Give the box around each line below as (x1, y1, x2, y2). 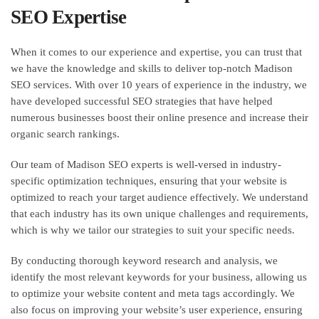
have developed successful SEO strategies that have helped (11, 95, 273, 107)
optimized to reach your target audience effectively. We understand (11, 191, 308, 203)
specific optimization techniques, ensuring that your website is (11, 174, 287, 187)
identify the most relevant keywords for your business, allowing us (11, 271, 307, 283)
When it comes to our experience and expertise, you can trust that (11, 46, 302, 58)
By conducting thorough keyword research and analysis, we (11, 254, 278, 266)
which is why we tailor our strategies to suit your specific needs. (11, 224, 295, 236)
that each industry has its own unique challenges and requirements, (11, 207, 308, 219)
